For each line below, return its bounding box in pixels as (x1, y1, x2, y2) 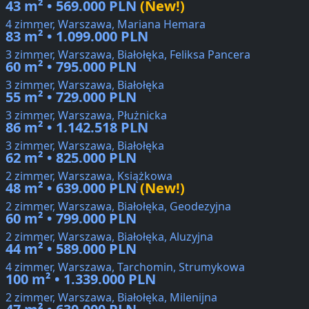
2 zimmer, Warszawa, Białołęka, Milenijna (6, 290, 217, 306)
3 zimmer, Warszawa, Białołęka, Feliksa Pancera (6, 47, 250, 63)
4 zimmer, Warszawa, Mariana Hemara (6, 17, 206, 32)
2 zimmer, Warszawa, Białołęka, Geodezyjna (6, 199, 231, 215)
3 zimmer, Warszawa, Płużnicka (6, 108, 167, 123)
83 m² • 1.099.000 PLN (6, 27, 148, 46)
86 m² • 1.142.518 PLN (6, 118, 148, 137)
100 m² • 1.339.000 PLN (6, 270, 156, 289)
